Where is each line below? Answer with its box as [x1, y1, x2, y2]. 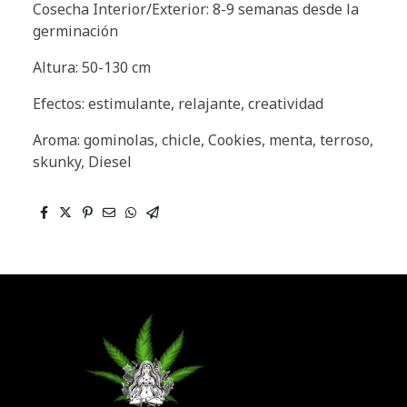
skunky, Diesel [33, 151, 132, 172]
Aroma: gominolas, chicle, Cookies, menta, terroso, [33, 129, 373, 150]
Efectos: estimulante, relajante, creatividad [33, 93, 323, 114]
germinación [33, 20, 118, 41]
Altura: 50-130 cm [33, 56, 151, 77]
